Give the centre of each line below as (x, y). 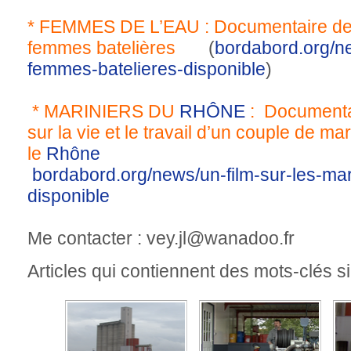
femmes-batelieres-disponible (147, 69)
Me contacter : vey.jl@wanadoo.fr (161, 239)
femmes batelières (104, 48)
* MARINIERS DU (106, 112)
